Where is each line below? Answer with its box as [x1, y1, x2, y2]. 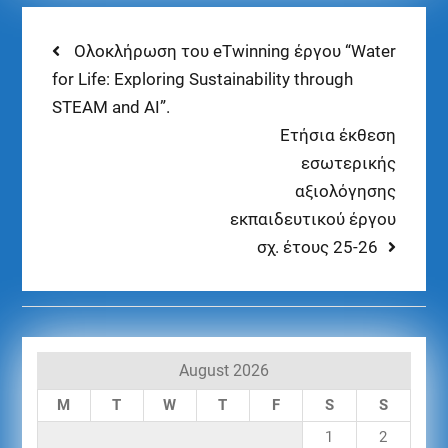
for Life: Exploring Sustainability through [51, 69, 353, 90]
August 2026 [178, 361, 269, 381]
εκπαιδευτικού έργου [230, 209, 397, 230]
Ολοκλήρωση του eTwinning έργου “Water [73, 41, 396, 62]
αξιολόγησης [295, 181, 397, 202]
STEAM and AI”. [51, 97, 170, 118]
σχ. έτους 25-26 [257, 237, 379, 258]
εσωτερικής [301, 153, 397, 174]
